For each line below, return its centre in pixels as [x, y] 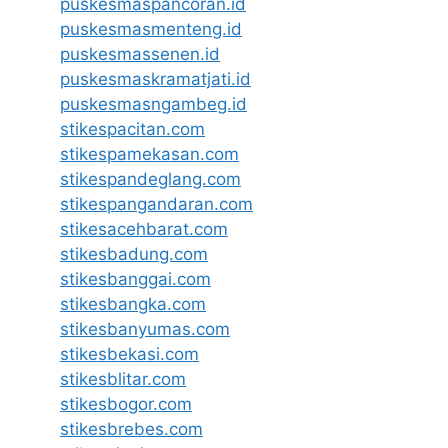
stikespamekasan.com [149, 154]
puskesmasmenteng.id [151, 29]
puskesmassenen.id [140, 54]
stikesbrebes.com [131, 429]
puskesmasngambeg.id [153, 104]
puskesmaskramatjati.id [155, 79]
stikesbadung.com [134, 254]
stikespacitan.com [132, 129]
